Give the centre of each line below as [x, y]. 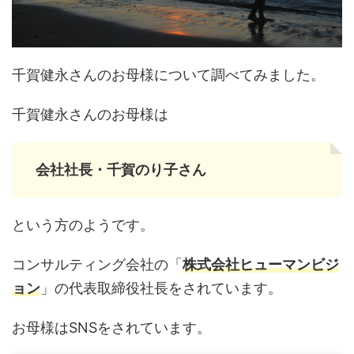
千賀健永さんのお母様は [90, 115]
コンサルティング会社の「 [97, 265]
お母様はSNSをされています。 [111, 328]
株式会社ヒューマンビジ [261, 265]
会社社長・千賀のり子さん [121, 170]
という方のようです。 [83, 225]
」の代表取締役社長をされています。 [161, 288]
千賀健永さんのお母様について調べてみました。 [168, 75]
